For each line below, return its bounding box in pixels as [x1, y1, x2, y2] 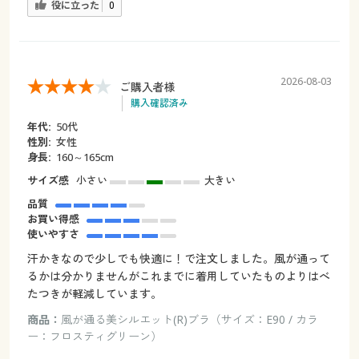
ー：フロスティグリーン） [26, 328, 162, 344]
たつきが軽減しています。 [26, 285, 162, 301]
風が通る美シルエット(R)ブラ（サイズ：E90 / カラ [60, 311, 318, 327]
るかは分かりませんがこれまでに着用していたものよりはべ [26, 268, 330, 284]
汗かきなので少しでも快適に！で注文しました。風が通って [26, 250, 330, 266]
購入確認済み [130, 95, 188, 110]
